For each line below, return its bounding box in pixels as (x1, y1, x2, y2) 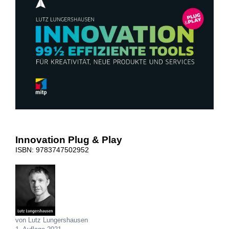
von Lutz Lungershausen (15, 217, 88, 224)
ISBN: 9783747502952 (15, 146, 89, 154)
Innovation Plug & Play (15, 134, 122, 146)
